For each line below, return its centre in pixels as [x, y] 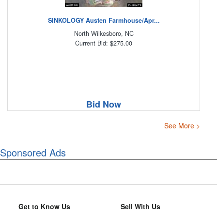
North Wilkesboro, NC [104, 33]
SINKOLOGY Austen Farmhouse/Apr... [104, 20]
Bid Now [104, 104]
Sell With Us [140, 207]
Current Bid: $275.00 [104, 43]
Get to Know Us [44, 207]
